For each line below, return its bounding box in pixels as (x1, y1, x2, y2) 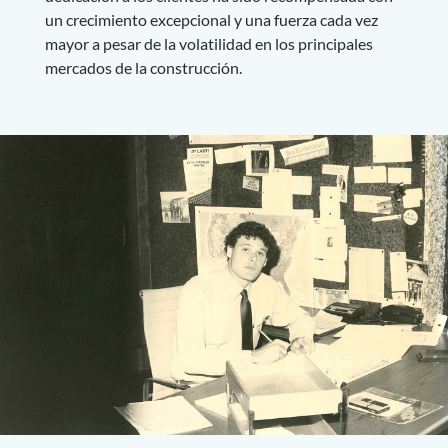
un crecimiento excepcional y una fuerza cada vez (44, 9, 378, 29)
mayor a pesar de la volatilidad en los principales (44, 33, 373, 53)
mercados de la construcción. (44, 57, 242, 77)
